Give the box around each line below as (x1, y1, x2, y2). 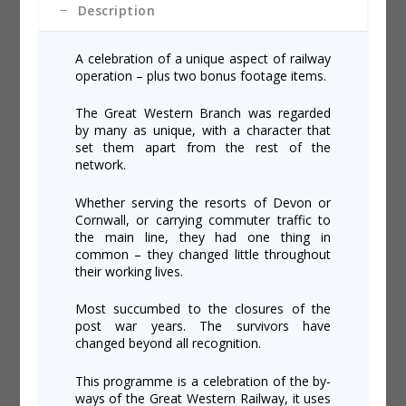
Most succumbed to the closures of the (74, 300, 332, 318)
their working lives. (74, 262, 183, 280)
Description (77, 2, 156, 19)
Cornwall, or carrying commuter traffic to (74, 210, 332, 228)
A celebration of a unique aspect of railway (74, 50, 332, 67)
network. (74, 156, 126, 174)
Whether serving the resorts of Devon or (74, 193, 332, 211)
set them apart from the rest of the (74, 139, 332, 157)
